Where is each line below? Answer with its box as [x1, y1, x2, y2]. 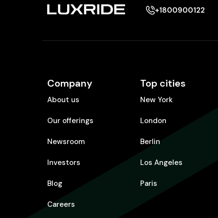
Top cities [140, 77, 185, 90]
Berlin [140, 137, 160, 147]
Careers [47, 200, 75, 210]
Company [47, 77, 92, 90]
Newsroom [47, 137, 85, 147]
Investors [47, 158, 80, 168]
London [140, 116, 166, 126]
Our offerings [47, 116, 93, 126]
